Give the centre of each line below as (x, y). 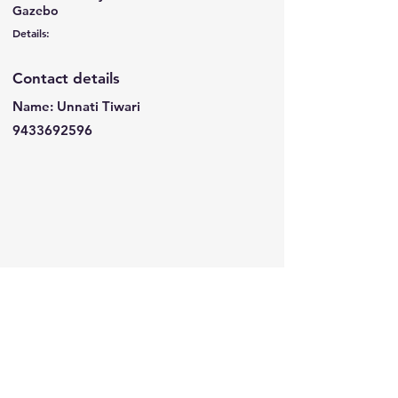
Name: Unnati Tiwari (76, 106)
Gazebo (36, 11)
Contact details (66, 78)
